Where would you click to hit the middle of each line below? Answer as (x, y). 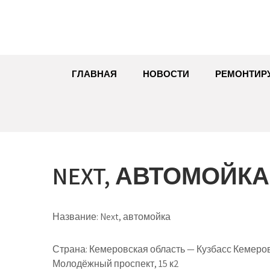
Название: (75, 217)
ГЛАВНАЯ (94, 74)
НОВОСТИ (166, 74)
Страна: (70, 249)
